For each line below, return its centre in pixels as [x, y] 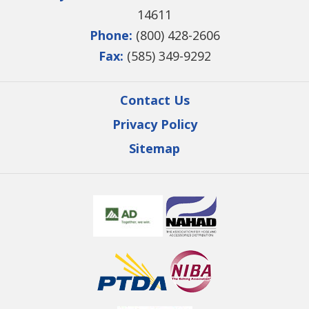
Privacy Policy [154, 124]
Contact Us [154, 100]
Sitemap [154, 149]
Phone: [111, 36]
